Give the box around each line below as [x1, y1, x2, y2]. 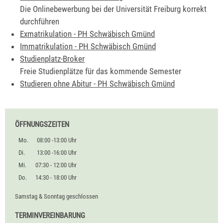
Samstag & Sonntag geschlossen [15, 193, 98, 201]
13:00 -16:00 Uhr [37, 148, 77, 156]
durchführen [20, 16, 60, 27]
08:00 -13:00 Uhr [37, 136, 77, 144]
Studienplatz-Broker [20, 54, 85, 64]
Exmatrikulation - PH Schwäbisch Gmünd [20, 29, 155, 39]
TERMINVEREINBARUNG [15, 211, 85, 220]
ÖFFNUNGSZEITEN [15, 120, 69, 129]
